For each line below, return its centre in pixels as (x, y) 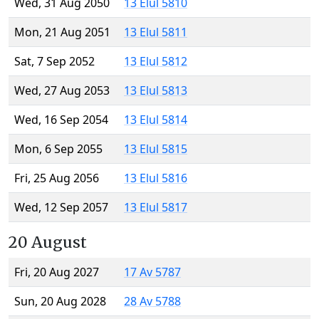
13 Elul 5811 (156, 32)
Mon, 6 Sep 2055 (58, 149)
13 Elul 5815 (156, 149)
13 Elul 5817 (156, 208)
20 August (48, 243)
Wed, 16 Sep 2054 (61, 120)
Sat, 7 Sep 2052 (54, 62)
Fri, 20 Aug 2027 (57, 272)
